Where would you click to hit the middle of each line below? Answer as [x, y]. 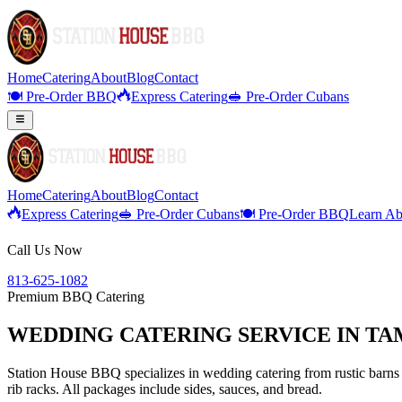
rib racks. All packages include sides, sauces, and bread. [165, 389]
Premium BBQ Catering [76, 297]
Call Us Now [45, 250]
